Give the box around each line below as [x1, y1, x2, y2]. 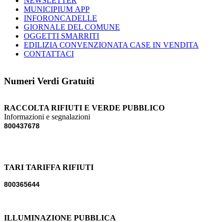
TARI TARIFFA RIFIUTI [4, 163, 94, 172]
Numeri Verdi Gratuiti [4, 76, 94, 87]
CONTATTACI [24, 50, 74, 58]
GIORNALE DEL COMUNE [24, 23, 120, 32]
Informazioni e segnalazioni [4, 112, 90, 121]
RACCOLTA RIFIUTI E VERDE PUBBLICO [4, 104, 165, 112]
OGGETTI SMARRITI [24, 32, 99, 41]
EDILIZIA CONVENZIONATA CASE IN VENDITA [24, 41, 199, 50]
